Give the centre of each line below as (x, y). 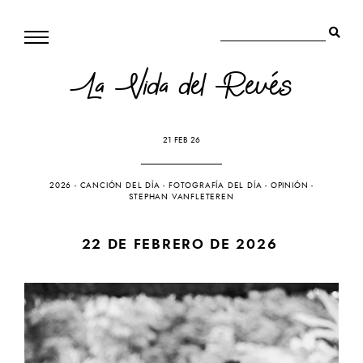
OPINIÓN (289, 185)
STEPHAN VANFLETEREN (181, 196)
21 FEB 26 (181, 140)
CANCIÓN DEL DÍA (120, 185)
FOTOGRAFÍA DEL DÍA (216, 185)
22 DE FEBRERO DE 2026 (179, 243)
